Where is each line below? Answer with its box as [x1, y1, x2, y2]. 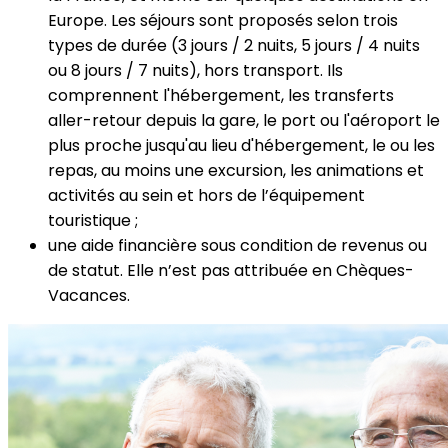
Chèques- [336, 258, 414, 282]
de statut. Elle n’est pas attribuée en [48, 258, 336, 282]
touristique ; [48, 208, 138, 232]
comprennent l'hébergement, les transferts [48, 83, 394, 107]
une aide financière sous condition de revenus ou [48, 233, 427, 257]
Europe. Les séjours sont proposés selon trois [48, 8, 398, 32]
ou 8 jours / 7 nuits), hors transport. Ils [48, 58, 343, 82]
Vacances [48, 283, 127, 307]
